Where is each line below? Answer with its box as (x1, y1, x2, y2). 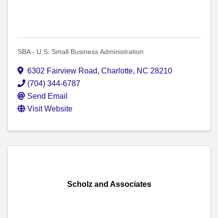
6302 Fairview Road (27, 67, 97, 75)
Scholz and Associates (67, 180, 151, 189)
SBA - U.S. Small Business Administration (18, 48, 144, 56)
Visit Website (27, 105, 73, 113)
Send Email (27, 92, 68, 101)
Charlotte (101, 67, 133, 75)
